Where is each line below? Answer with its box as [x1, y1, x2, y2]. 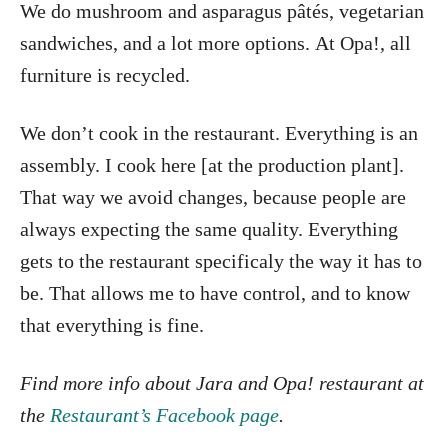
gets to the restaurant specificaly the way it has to [20, 249, 422, 272]
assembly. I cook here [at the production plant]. [20, 153, 404, 176]
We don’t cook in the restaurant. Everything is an [20, 121, 418, 144]
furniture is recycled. [20, 63, 190, 86]
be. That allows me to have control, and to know [20, 281, 410, 304]
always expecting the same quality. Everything [20, 217, 398, 240]
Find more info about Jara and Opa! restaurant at [20, 371, 424, 394]
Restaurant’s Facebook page [50, 403, 279, 426]
